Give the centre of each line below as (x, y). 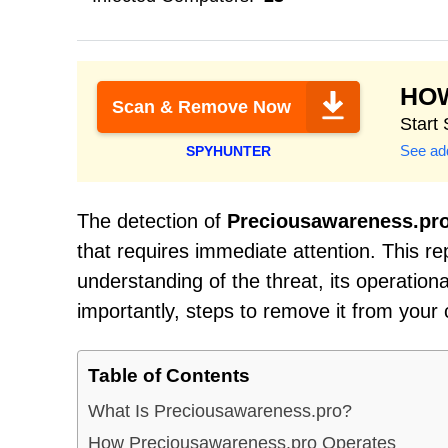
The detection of (152, 221)
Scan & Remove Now (201, 107)
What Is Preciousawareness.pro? (220, 410)
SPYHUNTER (228, 151)
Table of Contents (169, 375)
